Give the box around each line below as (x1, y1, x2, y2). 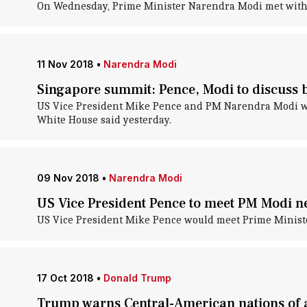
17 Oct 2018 (36, 272, 94, 284)
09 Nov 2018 (36, 172, 99, 184)
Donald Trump (103, 272, 171, 284)
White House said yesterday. (36, 114, 171, 126)
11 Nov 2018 (36, 58, 94, 70)
